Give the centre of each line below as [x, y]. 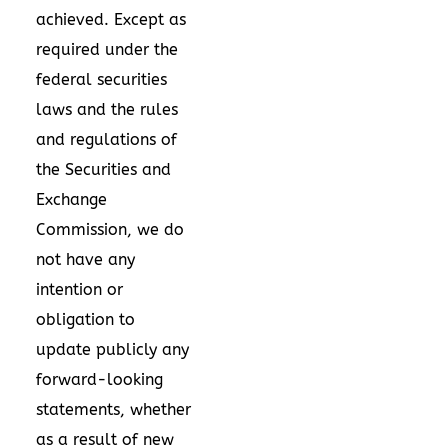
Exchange [71, 199]
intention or [79, 289]
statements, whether [113, 409]
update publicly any [112, 349]
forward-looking [99, 379]
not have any [85, 259]
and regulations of [106, 139]
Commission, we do [110, 229]
